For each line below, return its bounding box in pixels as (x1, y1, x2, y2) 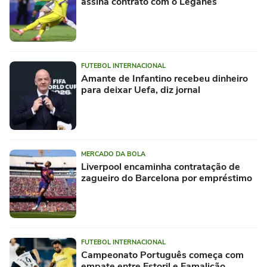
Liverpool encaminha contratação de (81, 160, 240, 173)
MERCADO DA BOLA (81, 149, 145, 159)
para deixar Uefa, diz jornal (81, 83, 200, 97)
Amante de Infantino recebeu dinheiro (81, 72, 248, 85)
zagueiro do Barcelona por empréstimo (81, 171, 252, 185)
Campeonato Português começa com (81, 248, 244, 262)
